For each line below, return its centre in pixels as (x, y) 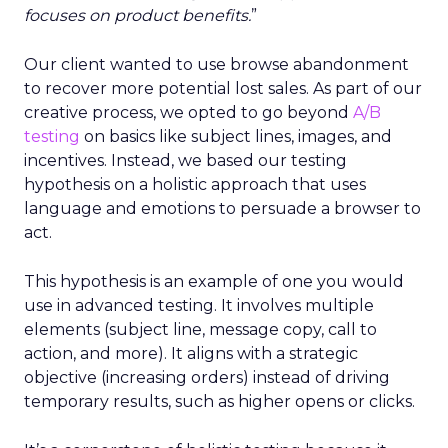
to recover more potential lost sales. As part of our (223, 88)
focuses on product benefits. (137, 15)
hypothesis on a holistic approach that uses (195, 184)
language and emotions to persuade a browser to (222, 208)
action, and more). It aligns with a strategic (191, 353)
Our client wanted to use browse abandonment (216, 64)
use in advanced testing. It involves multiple (199, 305)
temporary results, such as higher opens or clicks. (219, 401)
